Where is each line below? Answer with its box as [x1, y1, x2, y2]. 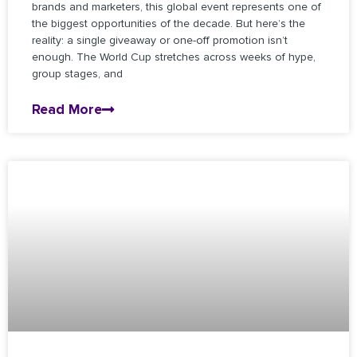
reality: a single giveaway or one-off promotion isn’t [32, 33, 288, 48]
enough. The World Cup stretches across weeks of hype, [32, 50, 316, 65]
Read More [32, 101, 102, 119]
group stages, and [32, 67, 123, 81]
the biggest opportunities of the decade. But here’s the [32, 17, 305, 31]
